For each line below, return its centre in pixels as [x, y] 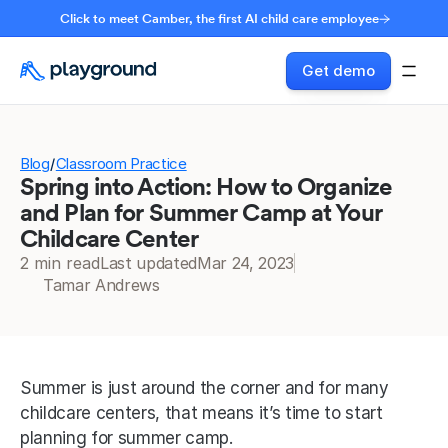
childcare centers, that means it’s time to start [201, 413]
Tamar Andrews [101, 285]
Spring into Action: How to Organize [206, 186]
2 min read [60, 263]
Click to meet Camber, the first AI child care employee [219, 18]
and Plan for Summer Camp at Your [201, 212]
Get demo [338, 70]
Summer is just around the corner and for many [204, 388]
